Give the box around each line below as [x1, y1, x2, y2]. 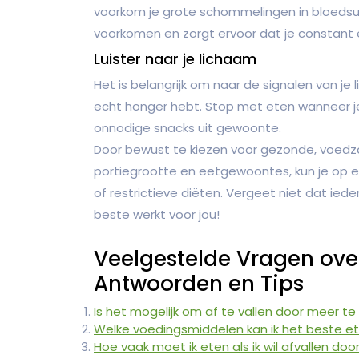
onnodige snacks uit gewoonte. [94, 119, 281, 136]
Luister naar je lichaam [94, 48, 256, 69]
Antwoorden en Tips [94, 268, 304, 298]
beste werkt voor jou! [94, 205, 220, 223]
